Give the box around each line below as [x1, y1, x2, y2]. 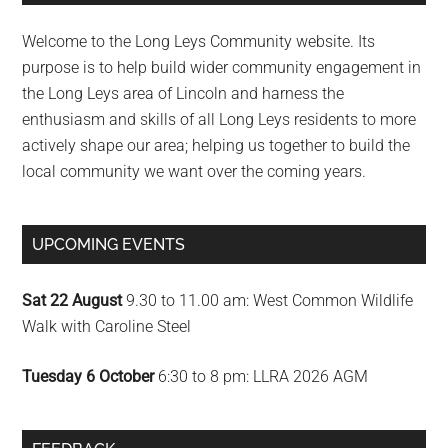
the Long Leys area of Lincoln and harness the [22, 84, 345, 104]
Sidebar [22, 2, 132, 38]
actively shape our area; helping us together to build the [22, 136, 411, 156]
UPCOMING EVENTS [32, 235, 186, 255]
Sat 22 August [22, 291, 123, 311]
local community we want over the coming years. [22, 162, 367, 182]
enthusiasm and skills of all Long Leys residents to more [22, 110, 417, 130]
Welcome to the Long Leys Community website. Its [22, 32, 376, 52]
